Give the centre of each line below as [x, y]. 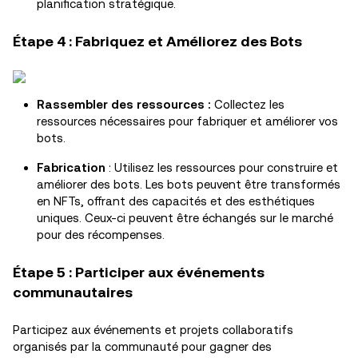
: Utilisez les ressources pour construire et [222, 167]
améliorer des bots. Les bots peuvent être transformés [189, 184]
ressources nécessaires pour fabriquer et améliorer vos [187, 121]
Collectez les [249, 104]
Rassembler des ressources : [125, 104]
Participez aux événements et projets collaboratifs [153, 330]
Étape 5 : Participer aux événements [139, 272]
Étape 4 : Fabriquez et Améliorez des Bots [157, 41]
